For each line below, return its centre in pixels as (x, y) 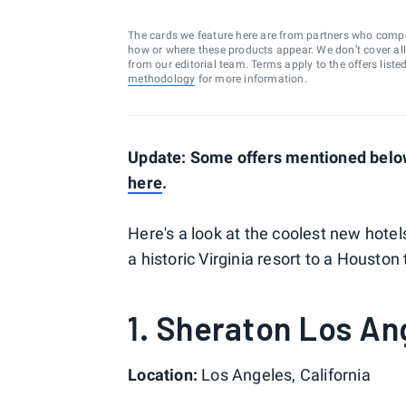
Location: (165, 375)
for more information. (251, 79)
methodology (162, 79)
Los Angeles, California (286, 375)
